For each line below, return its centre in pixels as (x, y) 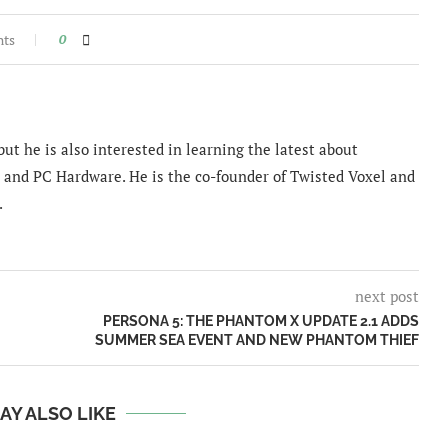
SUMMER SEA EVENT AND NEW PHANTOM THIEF (256, 340)
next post (386, 296)
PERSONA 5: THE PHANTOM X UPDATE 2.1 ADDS (260, 321)
